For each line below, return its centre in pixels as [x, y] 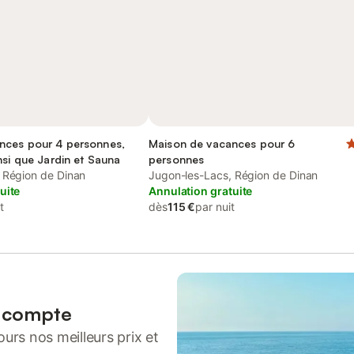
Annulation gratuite [201, 191]
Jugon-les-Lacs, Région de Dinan [233, 175]
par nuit [215, 207]
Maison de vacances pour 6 [222, 143]
